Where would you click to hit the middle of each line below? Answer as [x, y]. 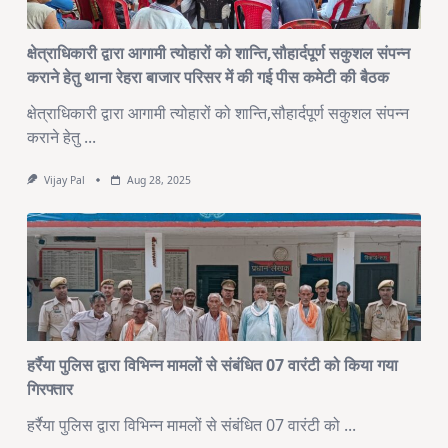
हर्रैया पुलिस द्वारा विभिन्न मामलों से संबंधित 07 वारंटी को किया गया [212, 364]
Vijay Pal [64, 179]
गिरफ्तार [49, 388]
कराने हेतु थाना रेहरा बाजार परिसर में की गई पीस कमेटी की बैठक [207, 76]
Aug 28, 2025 [158, 179]
